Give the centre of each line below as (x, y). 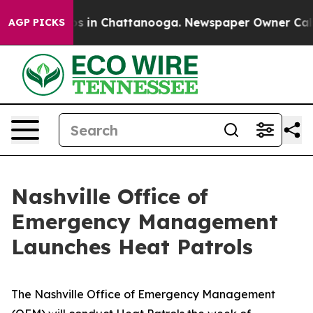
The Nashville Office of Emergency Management (143, 294)
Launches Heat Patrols (132, 247)
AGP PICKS (37, 22)
